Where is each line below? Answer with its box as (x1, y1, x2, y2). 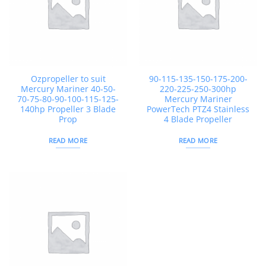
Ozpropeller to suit (30, 73, 106, 85)
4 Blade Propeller (164, 113, 232, 125)
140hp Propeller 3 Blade (20, 103, 116, 115)
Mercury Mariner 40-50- (20, 83, 116, 95)
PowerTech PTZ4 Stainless (147, 103, 249, 115)
